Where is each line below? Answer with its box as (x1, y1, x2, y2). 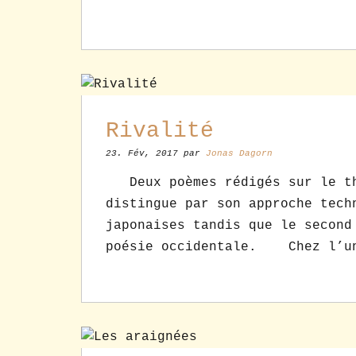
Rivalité (106, 118, 214, 144)
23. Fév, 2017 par (106, 149, 206, 159)
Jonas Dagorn (206, 149, 273, 159)
